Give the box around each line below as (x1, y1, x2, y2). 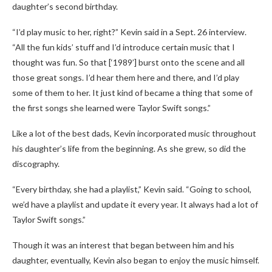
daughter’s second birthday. (12, 1, 118, 12)
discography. (12, 158, 59, 169)
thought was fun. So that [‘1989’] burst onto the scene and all (12, 57, 245, 67)
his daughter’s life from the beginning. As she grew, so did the (12, 143, 246, 154)
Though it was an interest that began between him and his (12, 240, 234, 250)
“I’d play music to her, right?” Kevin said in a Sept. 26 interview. (12, 27, 246, 37)
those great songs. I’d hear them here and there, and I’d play (12, 72, 239, 83)
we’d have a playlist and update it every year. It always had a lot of (12, 199, 258, 209)
